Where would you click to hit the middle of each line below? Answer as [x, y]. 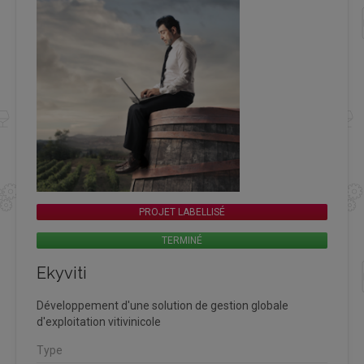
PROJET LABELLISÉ [182, 212]
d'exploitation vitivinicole [99, 321]
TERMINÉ [182, 240]
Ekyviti [62, 273]
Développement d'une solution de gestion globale [162, 305]
